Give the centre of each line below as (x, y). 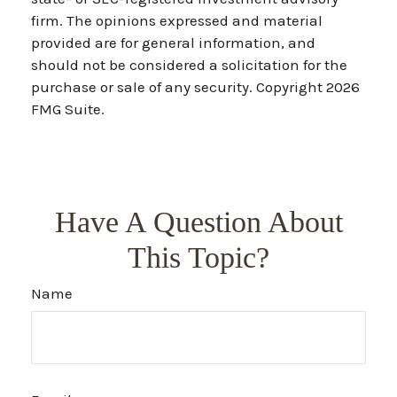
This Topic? (198, 257)
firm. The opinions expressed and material (177, 20)
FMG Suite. (68, 109)
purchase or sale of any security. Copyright (179, 86)
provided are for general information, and (173, 42)
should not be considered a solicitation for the (189, 64)
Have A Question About (198, 222)
